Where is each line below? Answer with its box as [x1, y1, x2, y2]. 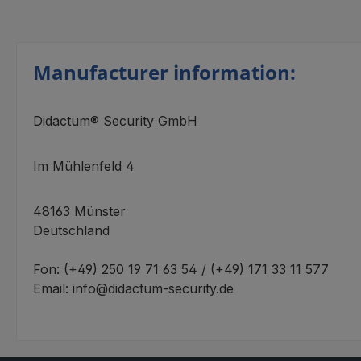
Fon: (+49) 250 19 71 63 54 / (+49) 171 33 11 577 [33, 261, 329, 277]
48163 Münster [33, 203, 126, 219]
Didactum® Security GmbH [33, 113, 197, 129]
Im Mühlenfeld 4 [33, 158, 135, 174]
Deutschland [33, 222, 110, 239]
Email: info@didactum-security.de [33, 280, 234, 297]
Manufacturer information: [33, 59, 296, 85]
